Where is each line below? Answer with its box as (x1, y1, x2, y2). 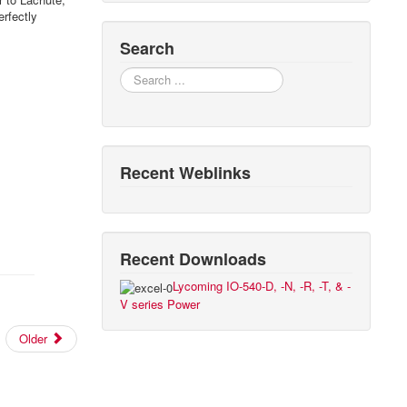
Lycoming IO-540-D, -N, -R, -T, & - (173, 277, 352, 294)
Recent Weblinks (120, 161, 252, 184)
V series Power (120, 294, 201, 313)
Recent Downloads (120, 247, 267, 271)
